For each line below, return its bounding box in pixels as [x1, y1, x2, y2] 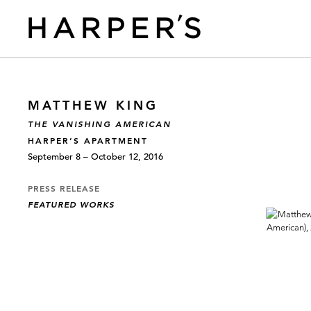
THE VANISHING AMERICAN [28, 119, 171, 129]
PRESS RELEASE [28, 183, 100, 194]
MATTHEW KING [28, 97, 158, 113]
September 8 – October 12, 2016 [28, 151, 163, 162]
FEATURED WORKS [28, 199, 115, 210]
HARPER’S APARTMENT [28, 135, 148, 146]
